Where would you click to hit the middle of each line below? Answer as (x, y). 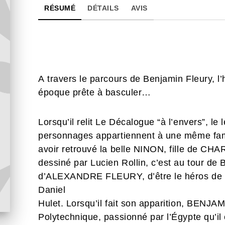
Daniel (52, 190)
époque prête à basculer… (95, 92)
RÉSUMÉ (60, 8)
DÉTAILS (103, 8)
